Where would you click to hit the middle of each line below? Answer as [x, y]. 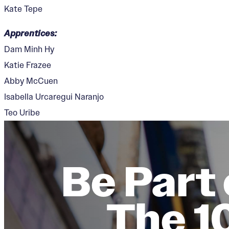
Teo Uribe [22, 112]
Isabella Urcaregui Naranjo [54, 96]
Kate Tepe [23, 8]
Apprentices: [30, 33]
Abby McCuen [31, 81]
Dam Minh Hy [29, 49]
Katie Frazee [28, 65]
